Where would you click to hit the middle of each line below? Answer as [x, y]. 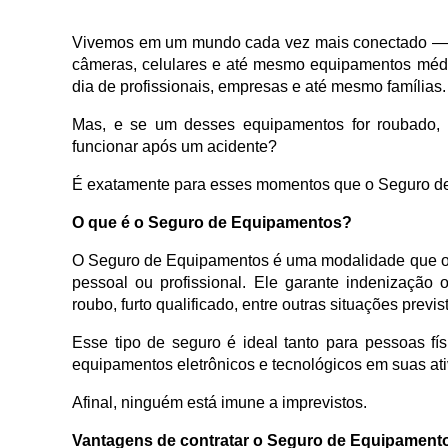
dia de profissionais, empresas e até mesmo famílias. [259, 87]
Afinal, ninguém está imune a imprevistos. [219, 403]
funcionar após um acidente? [174, 147]
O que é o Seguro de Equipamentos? [212, 223]
